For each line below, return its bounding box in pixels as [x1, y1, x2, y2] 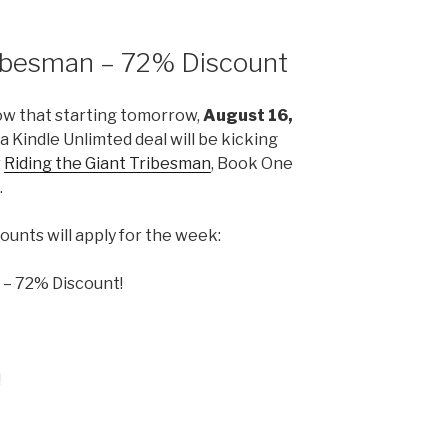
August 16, [203, 105, 293, 125]
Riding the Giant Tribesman [4, 153, 211, 173]
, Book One [211, 153, 293, 173]
